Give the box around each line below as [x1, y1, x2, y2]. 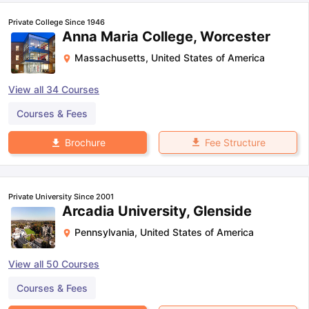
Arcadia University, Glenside [62, 202, 252, 219]
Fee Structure [204, 136, 266, 148]
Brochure [64, 136, 106, 148]
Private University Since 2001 [8, 191, 114, 201]
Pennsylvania [74, 226, 134, 238]
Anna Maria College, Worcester [62, 28, 270, 45]
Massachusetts [74, 51, 146, 63]
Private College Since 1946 [8, 17, 105, 27]
